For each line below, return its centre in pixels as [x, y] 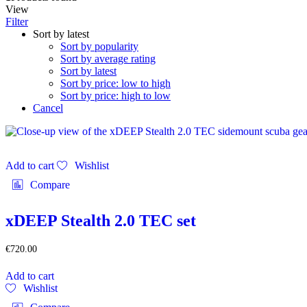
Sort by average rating [108, 58]
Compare [50, 184]
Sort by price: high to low [115, 95]
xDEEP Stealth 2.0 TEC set [101, 220]
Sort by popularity [99, 46]
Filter [17, 21]
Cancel [48, 108]
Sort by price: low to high [115, 83]
